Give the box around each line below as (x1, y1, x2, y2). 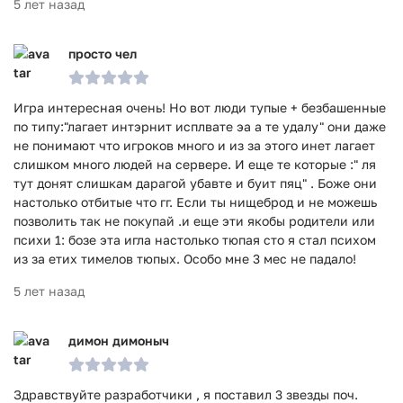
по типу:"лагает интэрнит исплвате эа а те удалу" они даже (13, 119, 386, 134)
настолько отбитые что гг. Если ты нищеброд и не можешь (13, 194, 377, 210)
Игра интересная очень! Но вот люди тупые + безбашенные (13, 100, 386, 115)
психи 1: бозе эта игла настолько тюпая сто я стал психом (13, 232, 376, 247)
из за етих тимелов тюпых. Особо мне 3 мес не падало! (13, 251, 356, 266)
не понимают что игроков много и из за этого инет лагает (13, 138, 375, 153)
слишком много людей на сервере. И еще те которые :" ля (13, 157, 376, 172)
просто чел (68, 46, 137, 61)
